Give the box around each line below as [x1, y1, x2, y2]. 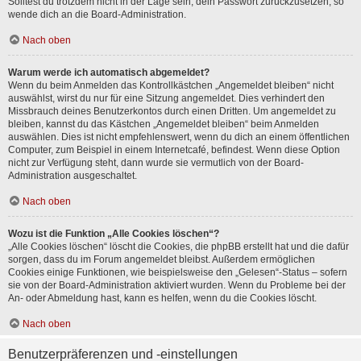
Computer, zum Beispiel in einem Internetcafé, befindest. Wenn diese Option [8, 144, 340, 156]
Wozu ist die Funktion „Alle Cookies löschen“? [8, 228, 219, 239]
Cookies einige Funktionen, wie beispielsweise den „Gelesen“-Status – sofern [8, 267, 347, 278]
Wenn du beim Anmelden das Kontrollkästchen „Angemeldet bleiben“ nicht [8, 80, 334, 91]
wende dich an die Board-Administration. [8, 9, 186, 20]
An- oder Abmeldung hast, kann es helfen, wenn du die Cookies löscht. [8, 293, 317, 304]
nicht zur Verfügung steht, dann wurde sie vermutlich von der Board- [8, 157, 304, 168]
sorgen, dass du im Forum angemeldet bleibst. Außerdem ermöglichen [8, 254, 315, 265]
